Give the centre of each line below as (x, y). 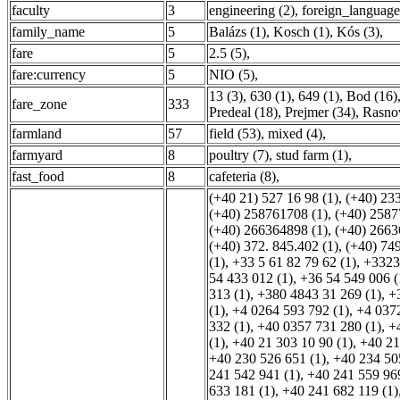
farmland (37, 133)
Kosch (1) (301, 32)
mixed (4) (295, 133)
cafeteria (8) (242, 176)
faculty (31, 10)
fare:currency (49, 75)
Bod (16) (372, 96)
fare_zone (39, 104)
